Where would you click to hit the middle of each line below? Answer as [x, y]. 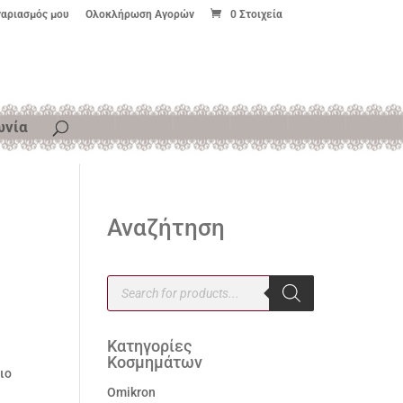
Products [132, 281]
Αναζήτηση [166, 228]
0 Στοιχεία [256, 14]
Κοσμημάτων [155, 362]
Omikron [132, 392]
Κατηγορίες [150, 346]
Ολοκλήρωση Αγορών [139, 14]
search [126, 293]
